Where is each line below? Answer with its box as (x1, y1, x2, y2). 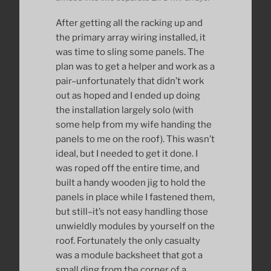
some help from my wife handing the (56, 119, 212, 131)
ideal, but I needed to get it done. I (56, 148, 198, 160)
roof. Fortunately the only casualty (56, 235, 200, 247)
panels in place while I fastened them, (56, 192, 215, 203)
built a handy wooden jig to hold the (56, 177, 206, 189)
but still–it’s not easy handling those (56, 206, 208, 218)
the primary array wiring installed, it (56, 32, 206, 44)
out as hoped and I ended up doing (56, 90, 200, 102)
